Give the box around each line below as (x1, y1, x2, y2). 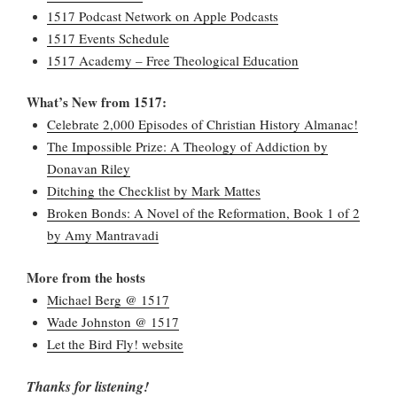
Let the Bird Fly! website (46, 334, 183, 353)
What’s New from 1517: (27, 92, 167, 113)
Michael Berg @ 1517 (46, 290, 169, 308)
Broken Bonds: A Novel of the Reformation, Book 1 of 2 (46, 204, 360, 222)
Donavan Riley (46, 160, 130, 178)
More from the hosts (27, 267, 145, 287)
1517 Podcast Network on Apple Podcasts (46, 6, 278, 25)
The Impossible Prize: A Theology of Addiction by (46, 137, 328, 156)
